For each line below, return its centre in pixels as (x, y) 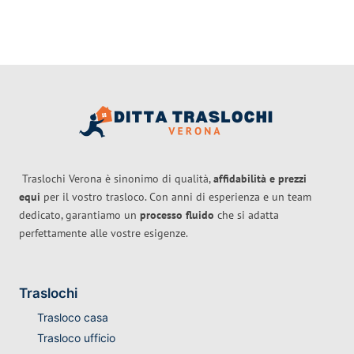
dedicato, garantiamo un (79, 215)
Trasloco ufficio (76, 338)
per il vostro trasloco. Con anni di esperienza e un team (176, 197)
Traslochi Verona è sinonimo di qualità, (116, 179)
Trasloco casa (72, 318)
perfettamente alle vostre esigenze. (104, 233)
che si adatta (247, 215)
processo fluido (177, 215)
